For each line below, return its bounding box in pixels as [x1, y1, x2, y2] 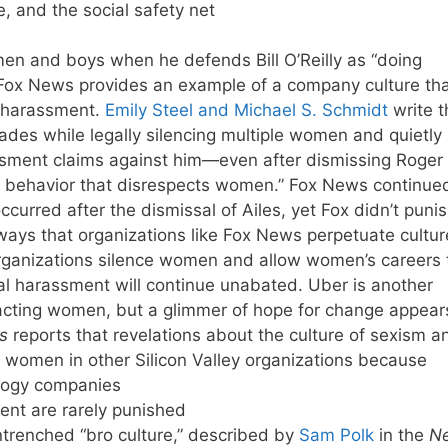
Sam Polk [298, 425, 374, 446]
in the [373, 425, 429, 446]
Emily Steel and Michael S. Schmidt [104, 100, 388, 121]
